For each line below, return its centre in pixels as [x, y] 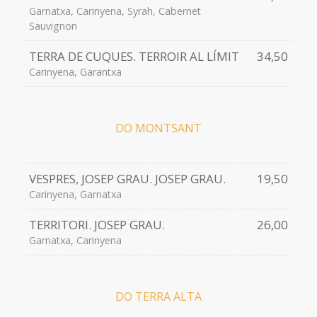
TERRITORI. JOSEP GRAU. [97, 225]
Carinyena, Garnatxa [75, 195]
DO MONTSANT [158, 128]
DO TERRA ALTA [158, 297]
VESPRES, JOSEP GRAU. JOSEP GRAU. [127, 179]
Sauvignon [53, 26]
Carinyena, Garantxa [75, 72]
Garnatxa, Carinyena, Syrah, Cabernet [115, 11]
